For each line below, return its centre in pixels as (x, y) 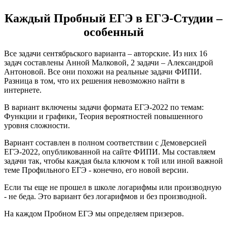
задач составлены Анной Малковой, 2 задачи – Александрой (109, 62)
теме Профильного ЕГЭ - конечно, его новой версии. (96, 170)
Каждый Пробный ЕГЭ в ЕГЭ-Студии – (113, 18)
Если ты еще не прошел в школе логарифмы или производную (113, 187)
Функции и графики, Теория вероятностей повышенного (103, 116)
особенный (113, 32)
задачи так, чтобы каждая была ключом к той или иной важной (113, 161)
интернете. (23, 90)
